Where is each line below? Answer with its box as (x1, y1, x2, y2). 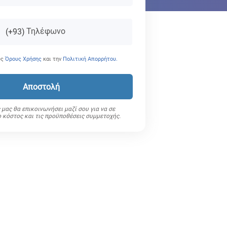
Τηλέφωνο (26, 26, 65, 36)
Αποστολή (22, 82, 60, 92)
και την (43, 56, 61, 62)
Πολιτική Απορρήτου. (63, 56, 118, 62)
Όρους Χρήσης (5, 56, 42, 62)
